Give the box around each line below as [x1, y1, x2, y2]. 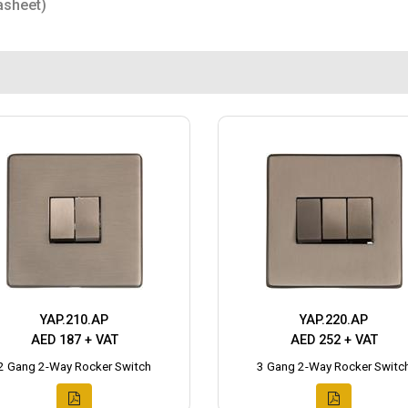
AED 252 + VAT [290, 332, 378, 349]
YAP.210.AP [40, 312, 108, 329]
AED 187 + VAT [30, 332, 118, 349]
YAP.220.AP [300, 312, 368, 329]
